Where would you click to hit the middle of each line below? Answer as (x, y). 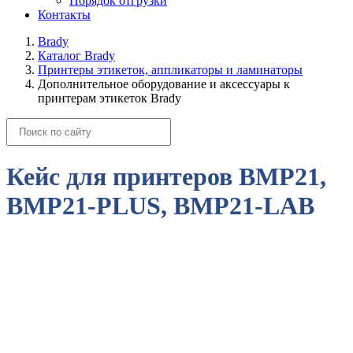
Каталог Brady (76, 55)
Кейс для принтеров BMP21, (166, 176)
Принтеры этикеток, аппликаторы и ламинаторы (170, 69)
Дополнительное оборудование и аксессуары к (164, 84)
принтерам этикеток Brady (110, 98)
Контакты (64, 14)
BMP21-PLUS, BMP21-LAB (160, 205)
